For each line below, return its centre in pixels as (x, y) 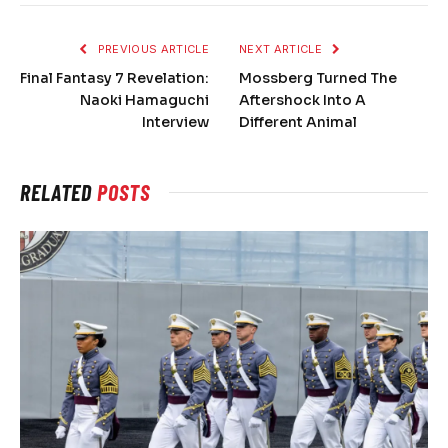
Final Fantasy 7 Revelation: (114, 77)
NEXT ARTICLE (282, 48)
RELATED (59, 191)
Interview (175, 121)
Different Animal (298, 121)
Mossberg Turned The (318, 77)
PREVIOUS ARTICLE (151, 48)
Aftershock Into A (302, 99)
